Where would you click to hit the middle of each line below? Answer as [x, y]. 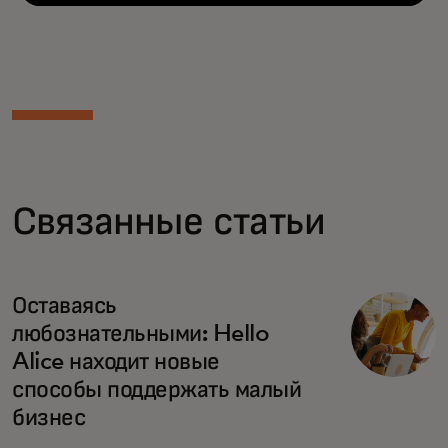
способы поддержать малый [157, 389]
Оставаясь [64, 305]
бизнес [49, 417]
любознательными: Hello [141, 333]
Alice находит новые [116, 361]
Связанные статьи [169, 221]
